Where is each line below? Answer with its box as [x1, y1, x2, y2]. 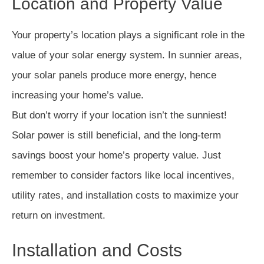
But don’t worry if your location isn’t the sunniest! [12, 110, 227, 121]
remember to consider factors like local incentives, [12, 170, 235, 181]
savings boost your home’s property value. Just [12, 150, 221, 161]
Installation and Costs [12, 240, 182, 260]
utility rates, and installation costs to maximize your [12, 190, 239, 202]
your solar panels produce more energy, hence [12, 70, 216, 81]
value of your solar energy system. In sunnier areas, [12, 49, 242, 61]
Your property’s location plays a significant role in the [12, 29, 245, 41]
